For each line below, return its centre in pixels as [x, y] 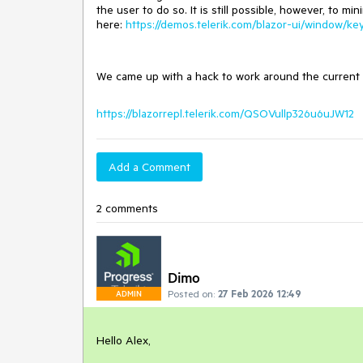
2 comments [127, 208]
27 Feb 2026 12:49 [260, 293]
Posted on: [191, 293]
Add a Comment [149, 167]
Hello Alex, [124, 340]
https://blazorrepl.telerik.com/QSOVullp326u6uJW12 [225, 113]
